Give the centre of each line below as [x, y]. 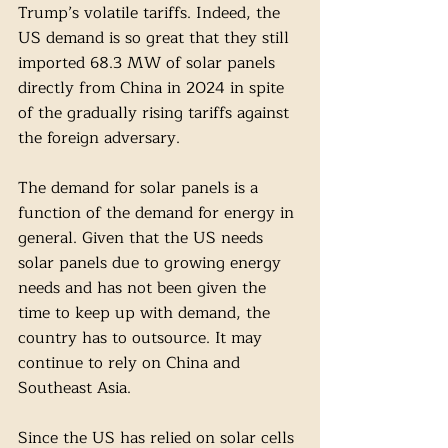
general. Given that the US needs [143, 238]
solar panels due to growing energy [152, 263]
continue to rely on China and [131, 363]
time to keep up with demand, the [146, 313]
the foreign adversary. [101, 138]
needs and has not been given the [144, 288]
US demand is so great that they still [156, 38]
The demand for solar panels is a [140, 188]
